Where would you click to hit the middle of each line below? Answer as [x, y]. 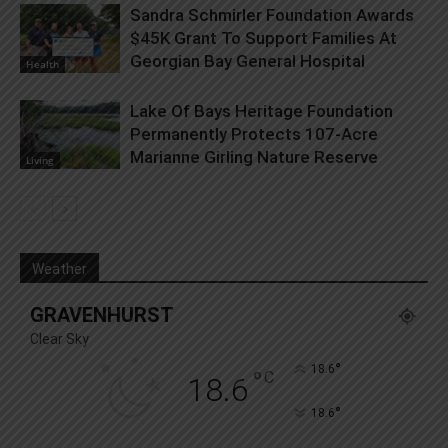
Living [40, 160]
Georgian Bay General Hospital [247, 61]
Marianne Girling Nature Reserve [254, 157]
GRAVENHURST [102, 315]
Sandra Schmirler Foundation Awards [272, 15]
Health [42, 64]
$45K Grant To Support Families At [263, 38]
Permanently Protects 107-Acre [254, 134]
